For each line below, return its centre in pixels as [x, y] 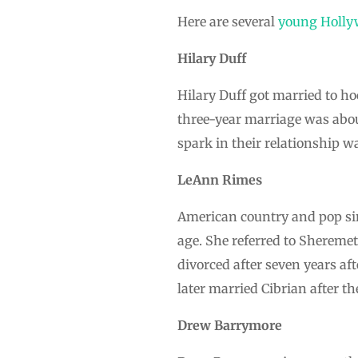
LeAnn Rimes [220, 179]
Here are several [228, 21]
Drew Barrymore [230, 325]
